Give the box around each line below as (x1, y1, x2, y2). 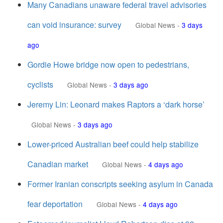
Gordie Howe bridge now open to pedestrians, (27, 59, 189, 70)
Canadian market (27, 158, 88, 170)
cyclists (27, 79, 53, 90)
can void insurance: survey (27, 19, 121, 30)
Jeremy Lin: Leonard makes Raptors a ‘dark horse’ (27, 99, 205, 110)
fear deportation (27, 198, 83, 210)
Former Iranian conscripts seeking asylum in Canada (27, 178, 213, 190)
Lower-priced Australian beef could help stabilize (27, 138, 199, 150)
